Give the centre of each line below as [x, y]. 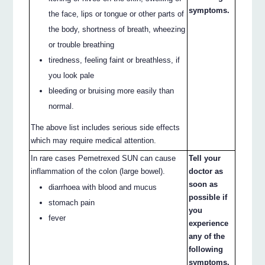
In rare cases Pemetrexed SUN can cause [104, 158]
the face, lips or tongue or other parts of [117, 14]
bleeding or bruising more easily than [112, 91]
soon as [203, 184]
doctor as [206, 171]
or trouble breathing [82, 44]
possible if [208, 197]
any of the [207, 236]
